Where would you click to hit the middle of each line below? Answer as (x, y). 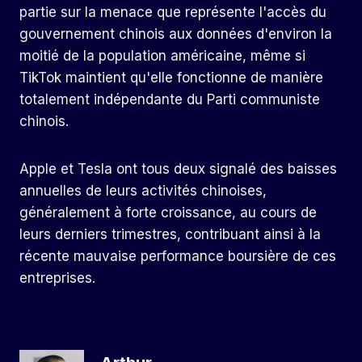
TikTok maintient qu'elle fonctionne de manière (171, 78)
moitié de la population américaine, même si (162, 56)
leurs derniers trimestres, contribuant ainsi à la (170, 235)
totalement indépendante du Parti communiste (170, 100)
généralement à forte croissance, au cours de (168, 213)
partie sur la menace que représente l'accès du (173, 13)
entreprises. (57, 278)
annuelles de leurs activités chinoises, (143, 191)
